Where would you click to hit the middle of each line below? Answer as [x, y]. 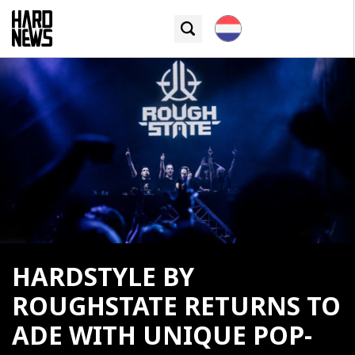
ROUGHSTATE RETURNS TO [176, 306]
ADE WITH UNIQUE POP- [162, 336]
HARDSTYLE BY [103, 277]
